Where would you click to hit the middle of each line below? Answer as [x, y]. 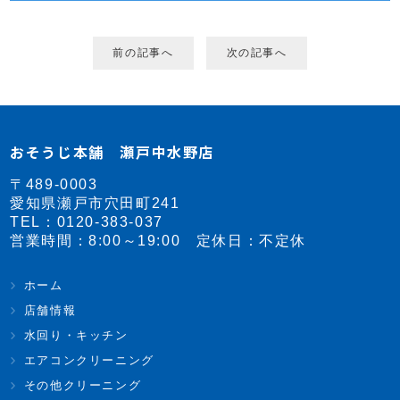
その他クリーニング [83, 385]
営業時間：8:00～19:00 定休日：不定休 [158, 240]
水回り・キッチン [76, 335]
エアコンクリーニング [89, 360]
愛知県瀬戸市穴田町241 [95, 203]
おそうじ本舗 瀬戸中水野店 [112, 151]
